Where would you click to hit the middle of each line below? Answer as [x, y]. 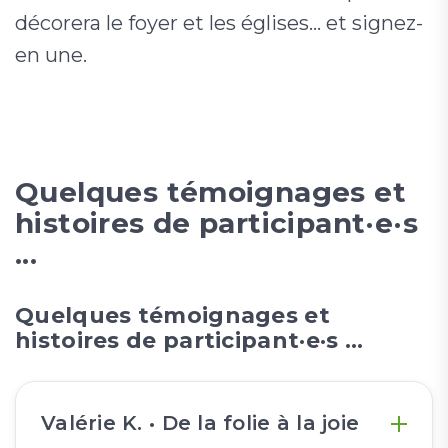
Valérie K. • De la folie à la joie [200, 423]
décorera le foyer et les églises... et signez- [219, 23]
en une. [51, 55]
